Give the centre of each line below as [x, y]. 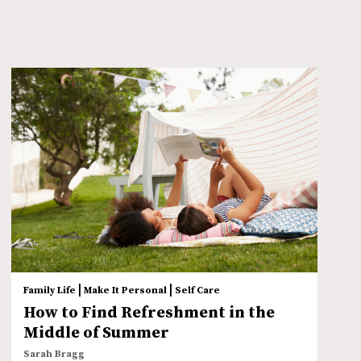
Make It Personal [126, 291]
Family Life [50, 291]
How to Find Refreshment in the [149, 313]
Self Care [198, 291]
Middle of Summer [97, 334]
